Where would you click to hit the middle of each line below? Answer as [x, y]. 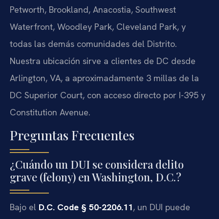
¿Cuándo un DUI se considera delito [97, 164]
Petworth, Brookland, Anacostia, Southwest [93, 9]
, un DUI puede [162, 207]
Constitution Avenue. [50, 112]
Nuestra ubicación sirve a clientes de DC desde [103, 61]
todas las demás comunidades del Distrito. [93, 44]
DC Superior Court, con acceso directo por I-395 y [108, 95]
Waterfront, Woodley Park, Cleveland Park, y [98, 26]
